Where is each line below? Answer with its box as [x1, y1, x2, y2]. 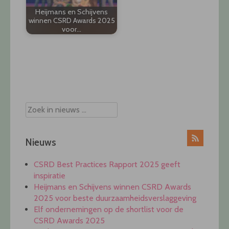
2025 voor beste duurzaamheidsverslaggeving [34, 193, 196, 203]
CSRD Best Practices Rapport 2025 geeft [34, 159, 180, 169]
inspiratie [34, 170, 65, 180]
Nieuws [26, 136, 56, 149]
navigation [25, 77, 80, 93]
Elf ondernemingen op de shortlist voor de [34, 204, 184, 214]
